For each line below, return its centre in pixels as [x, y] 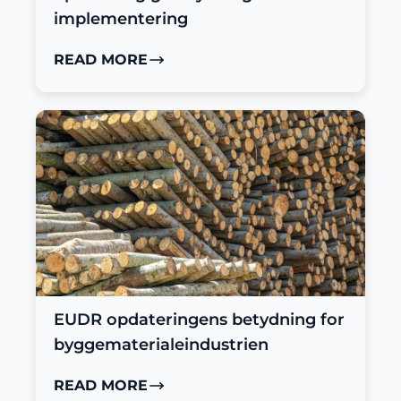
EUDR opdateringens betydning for [199, 320]
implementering [121, 19]
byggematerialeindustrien [161, 345]
